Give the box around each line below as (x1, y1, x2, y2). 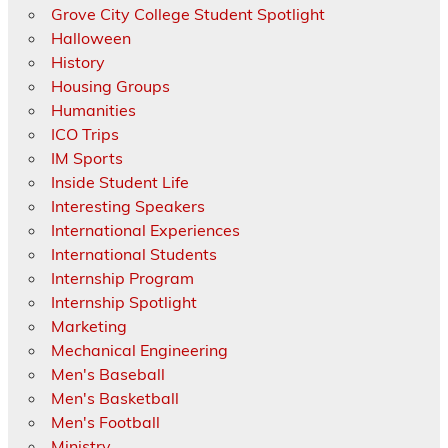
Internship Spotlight (50, 292, 197, 313)
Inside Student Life (50, 172, 189, 193)
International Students (50, 244, 217, 265)
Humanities (50, 100, 136, 121)
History (50, 52, 105, 73)
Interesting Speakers (50, 196, 205, 217)
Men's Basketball (50, 388, 179, 409)
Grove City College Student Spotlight (50, 4, 325, 25)
